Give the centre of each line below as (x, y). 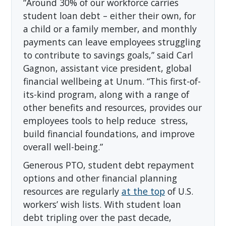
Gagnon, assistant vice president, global (107, 68)
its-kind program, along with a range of (106, 94)
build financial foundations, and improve (109, 133)
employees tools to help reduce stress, (105, 120)
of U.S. (179, 191)
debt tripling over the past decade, (97, 218)
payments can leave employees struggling (112, 42)
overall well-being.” (63, 147)
